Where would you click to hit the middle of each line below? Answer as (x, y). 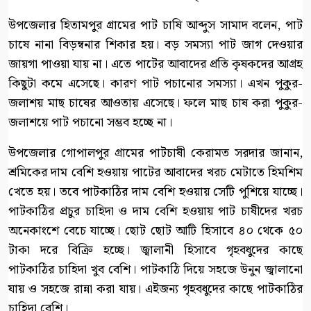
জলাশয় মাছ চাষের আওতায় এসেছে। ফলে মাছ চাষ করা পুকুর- (155, 103)
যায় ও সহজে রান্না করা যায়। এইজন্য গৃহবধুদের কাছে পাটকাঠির (155, 289)
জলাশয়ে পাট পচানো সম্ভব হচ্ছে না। (90, 123)
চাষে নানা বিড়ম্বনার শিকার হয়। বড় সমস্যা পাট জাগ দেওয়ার (155, 45)
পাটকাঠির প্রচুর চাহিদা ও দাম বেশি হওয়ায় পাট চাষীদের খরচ (155, 212)
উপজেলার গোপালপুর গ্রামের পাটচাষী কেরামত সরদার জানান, (155, 153)
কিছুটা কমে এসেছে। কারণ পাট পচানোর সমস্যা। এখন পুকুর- (155, 84)
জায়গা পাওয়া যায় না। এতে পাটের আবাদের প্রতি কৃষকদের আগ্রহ (155, 65)
